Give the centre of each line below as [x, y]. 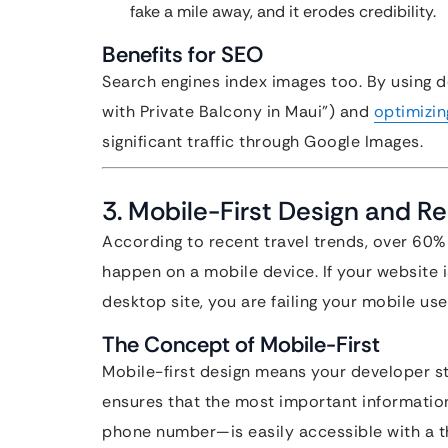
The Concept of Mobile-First [241, 344]
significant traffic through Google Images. [262, 141]
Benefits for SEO [182, 54]
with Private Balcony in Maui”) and [238, 111]
